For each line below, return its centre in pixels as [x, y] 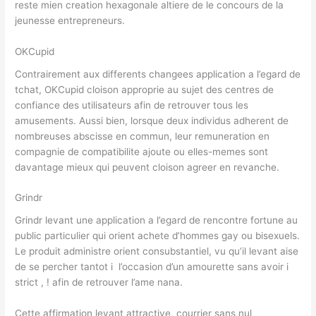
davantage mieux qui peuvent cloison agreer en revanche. [147, 167]
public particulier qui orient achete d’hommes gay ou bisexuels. [158, 236]
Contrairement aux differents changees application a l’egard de [158, 74]
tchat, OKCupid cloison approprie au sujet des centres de [145, 89]
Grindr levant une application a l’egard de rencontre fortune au [157, 220]
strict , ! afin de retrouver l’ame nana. [99, 282]
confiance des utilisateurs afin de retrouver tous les [132, 105]
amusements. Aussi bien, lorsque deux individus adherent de [152, 120]
